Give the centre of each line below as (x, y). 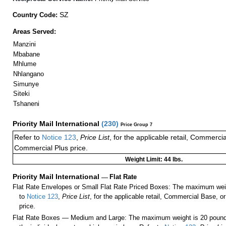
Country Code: (36, 15)
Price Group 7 (136, 125)
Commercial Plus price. (51, 148)
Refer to (27, 137)
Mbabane (26, 54)
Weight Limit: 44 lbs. (154, 160)
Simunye (26, 84)
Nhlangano (28, 74)
